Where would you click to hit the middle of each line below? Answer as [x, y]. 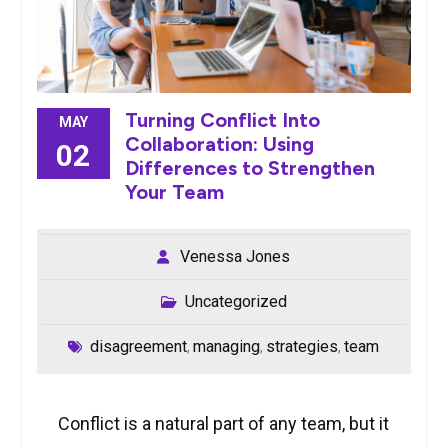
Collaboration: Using [219, 144]
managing [227, 347]
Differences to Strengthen [249, 168]
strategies [302, 347]
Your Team [174, 192]
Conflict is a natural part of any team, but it [224, 424]
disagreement [139, 347]
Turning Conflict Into [222, 120]
